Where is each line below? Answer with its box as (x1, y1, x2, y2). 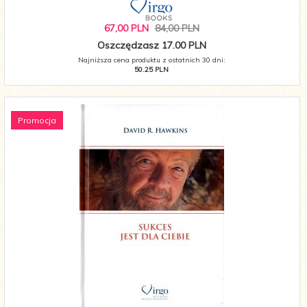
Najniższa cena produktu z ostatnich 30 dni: (77, 56, 225, 65)
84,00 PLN (154, 22, 199, 35)
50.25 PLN (134, 65, 169, 75)
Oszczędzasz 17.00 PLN (97, 39, 206, 52)
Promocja (18, 115, 56, 126)
